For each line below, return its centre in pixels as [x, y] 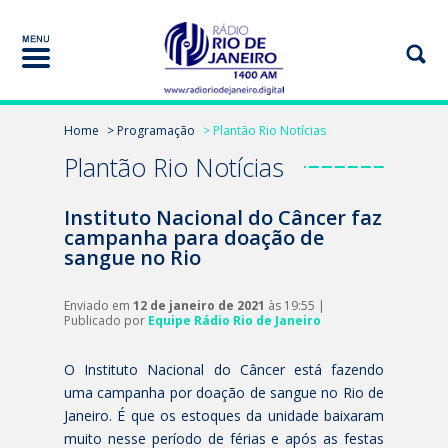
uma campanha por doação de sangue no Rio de [224, 392]
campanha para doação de [194, 237]
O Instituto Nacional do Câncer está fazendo [224, 369]
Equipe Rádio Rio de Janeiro [234, 320]
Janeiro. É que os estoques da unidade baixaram [224, 415]
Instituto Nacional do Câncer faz [223, 217]
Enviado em [98, 305]
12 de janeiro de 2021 [199, 305]
